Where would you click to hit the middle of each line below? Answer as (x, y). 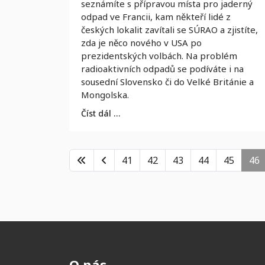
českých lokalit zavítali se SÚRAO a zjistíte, (169, 30)
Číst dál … (101, 113)
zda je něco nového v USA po (141, 43)
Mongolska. (105, 95)
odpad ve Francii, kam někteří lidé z (156, 17)
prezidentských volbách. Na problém (159, 56)
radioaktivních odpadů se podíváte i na (162, 69)
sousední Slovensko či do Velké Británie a (167, 82)
